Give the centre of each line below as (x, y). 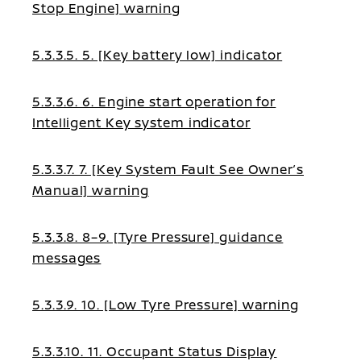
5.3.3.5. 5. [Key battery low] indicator (158, 55)
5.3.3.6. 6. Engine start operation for (154, 102)
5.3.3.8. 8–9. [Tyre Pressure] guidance (158, 237)
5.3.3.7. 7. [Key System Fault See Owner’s (168, 169)
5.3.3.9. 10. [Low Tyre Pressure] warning (166, 305)
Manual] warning (91, 190)
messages (67, 258)
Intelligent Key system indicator (141, 122)
